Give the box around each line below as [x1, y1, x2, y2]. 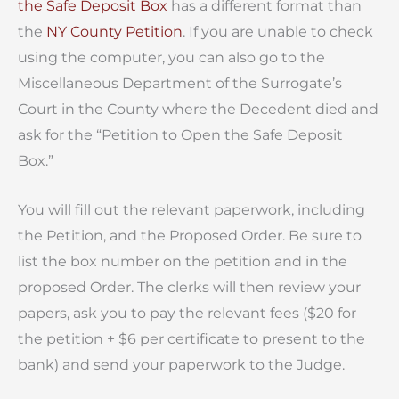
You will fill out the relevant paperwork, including [18, 200, 365, 218]
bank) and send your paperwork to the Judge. [18, 355, 345, 373]
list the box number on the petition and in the [18, 252, 347, 270]
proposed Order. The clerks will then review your [18, 278, 361, 296]
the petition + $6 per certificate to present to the [18, 330, 365, 347]
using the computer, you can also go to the [18, 49, 325, 67]
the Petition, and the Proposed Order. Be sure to [18, 226, 362, 244]
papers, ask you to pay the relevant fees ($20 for [18, 304, 356, 322]
